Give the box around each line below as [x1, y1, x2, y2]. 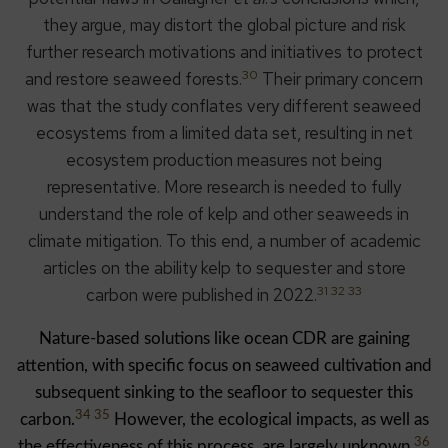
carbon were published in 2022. [86, 284, 317, 307]
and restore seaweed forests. [25, 68, 242, 91]
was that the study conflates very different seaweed [27, 95, 421, 118]
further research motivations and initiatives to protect [25, 41, 423, 64]
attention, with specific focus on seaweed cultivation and [16, 357, 432, 375]
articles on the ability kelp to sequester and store [42, 257, 406, 280]
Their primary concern [258, 68, 423, 91]
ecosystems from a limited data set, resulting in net [35, 122, 413, 145]
